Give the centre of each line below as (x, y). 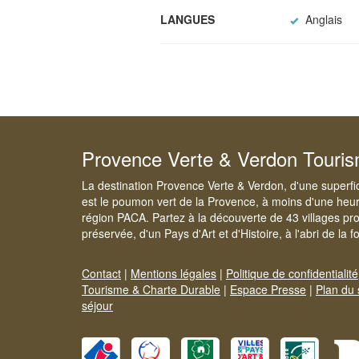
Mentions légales (173, 273)
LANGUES (187, 19)
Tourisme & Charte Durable (151, 289)
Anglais (322, 19)
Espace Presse (268, 289)
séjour (97, 305)
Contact (101, 273)
